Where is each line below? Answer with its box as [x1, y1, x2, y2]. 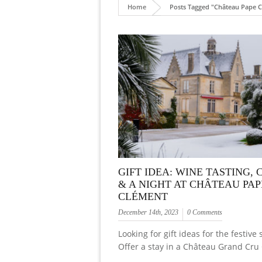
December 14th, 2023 [118, 208, 178, 217]
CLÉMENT [118, 191, 168, 203]
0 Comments [187, 208, 222, 217]
